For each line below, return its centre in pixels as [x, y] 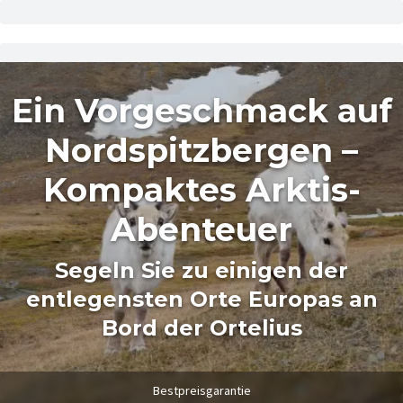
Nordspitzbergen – [201, 150]
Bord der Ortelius [201, 328]
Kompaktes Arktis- [201, 190]
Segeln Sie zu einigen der [201, 270]
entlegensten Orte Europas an [201, 299]
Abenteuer [201, 229]
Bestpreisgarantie [201, 390]
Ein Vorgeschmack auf [201, 111]
